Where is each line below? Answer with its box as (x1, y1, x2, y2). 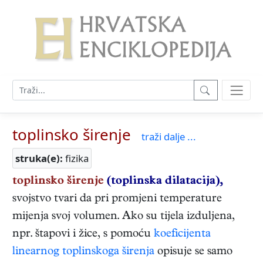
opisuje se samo (154, 246, 232, 259)
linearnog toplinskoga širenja (12, 246, 154, 259)
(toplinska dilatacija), (107, 176, 223, 188)
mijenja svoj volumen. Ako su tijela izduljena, (12, 211, 235, 224)
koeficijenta (154, 228, 211, 241)
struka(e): (15, 151, 63, 166)
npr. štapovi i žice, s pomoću (12, 228, 154, 241)
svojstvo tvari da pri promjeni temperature (12, 193, 222, 206)
